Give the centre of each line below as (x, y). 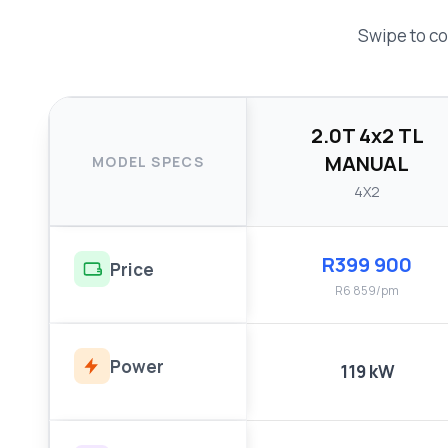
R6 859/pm (367, 290)
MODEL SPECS (148, 161)
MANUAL (367, 163)
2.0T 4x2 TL (367, 135)
